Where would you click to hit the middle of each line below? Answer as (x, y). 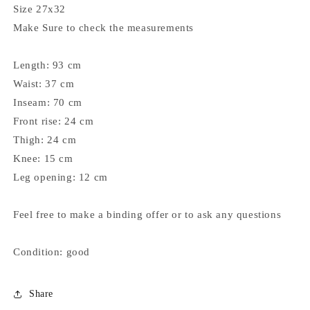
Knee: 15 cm (43, 158)
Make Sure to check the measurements (103, 27)
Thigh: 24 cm (45, 139)
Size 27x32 (39, 9)
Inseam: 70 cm (48, 102)
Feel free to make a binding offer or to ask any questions (147, 214)
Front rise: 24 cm (54, 121)
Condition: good (52, 252)
